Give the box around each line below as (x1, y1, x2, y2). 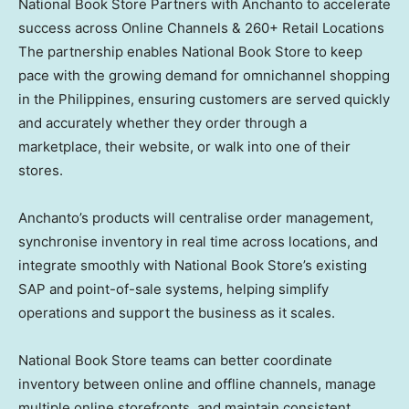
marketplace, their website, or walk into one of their (18, 137, 351, 155)
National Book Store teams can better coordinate (18, 351, 332, 369)
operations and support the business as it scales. (18, 303, 335, 321)
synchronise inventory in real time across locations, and (18, 232, 378, 250)
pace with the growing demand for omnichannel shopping (18, 66, 390, 84)
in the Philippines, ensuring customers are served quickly (18, 89, 390, 108)
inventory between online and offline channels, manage (18, 374, 376, 393)
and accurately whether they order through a (18, 113, 307, 131)
